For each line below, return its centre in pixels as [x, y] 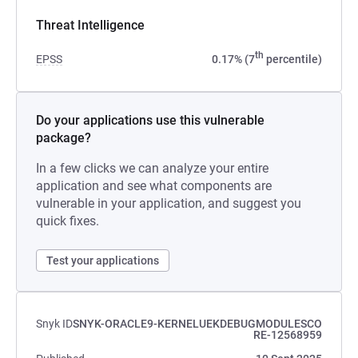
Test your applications [103, 261]
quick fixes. [68, 221]
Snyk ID [54, 324]
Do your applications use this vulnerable [150, 120]
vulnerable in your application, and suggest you [169, 203]
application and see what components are [154, 186]
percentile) [293, 59]
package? [64, 138]
